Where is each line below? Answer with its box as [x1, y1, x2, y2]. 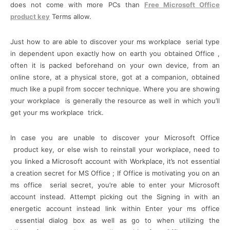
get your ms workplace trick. [10, 108, 104, 117]
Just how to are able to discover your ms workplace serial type [10, 37, 220, 46]
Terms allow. [50, 12, 91, 21]
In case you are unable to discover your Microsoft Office [10, 133, 220, 142]
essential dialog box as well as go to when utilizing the [10, 216, 220, 224]
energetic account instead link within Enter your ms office [10, 204, 220, 213]
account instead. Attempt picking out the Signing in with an [10, 192, 220, 201]
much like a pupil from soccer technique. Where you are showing [10, 84, 220, 93]
